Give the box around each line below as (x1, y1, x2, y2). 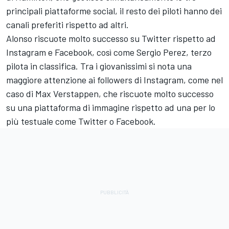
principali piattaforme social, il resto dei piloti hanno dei (6, 5, 222, 17)
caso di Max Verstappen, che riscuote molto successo (6, 88, 214, 100)
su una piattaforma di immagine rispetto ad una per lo (6, 102, 215, 113)
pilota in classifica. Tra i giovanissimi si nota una (6, 60, 192, 72)
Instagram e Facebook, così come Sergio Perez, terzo (6, 47, 212, 58)
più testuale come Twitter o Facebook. (6, 116, 156, 127)
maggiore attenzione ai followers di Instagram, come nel (6, 74, 223, 86)
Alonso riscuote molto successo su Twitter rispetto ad (6, 33, 216, 44)
